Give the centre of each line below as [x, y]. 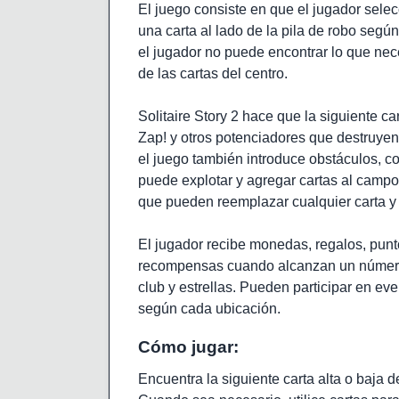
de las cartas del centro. [213, 73]
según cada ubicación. [209, 308]
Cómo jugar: [188, 347]
